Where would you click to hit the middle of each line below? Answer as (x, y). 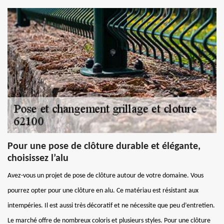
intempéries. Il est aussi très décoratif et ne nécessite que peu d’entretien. (111, 205)
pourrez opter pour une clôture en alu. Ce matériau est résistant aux (103, 190)
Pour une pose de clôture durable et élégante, (104, 146)
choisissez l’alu (38, 158)
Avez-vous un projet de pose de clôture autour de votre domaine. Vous (105, 175)
